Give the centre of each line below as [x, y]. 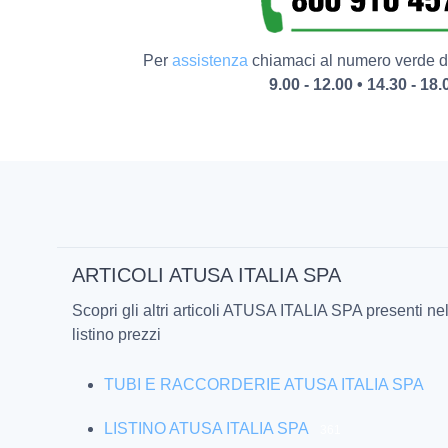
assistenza [209, 61]
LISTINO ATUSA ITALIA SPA [206, 429]
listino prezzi [116, 335]
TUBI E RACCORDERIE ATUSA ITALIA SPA [264, 385]
